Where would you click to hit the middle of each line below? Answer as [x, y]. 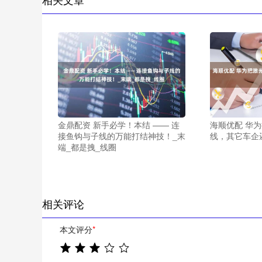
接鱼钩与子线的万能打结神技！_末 [121, 135]
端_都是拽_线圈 [87, 146]
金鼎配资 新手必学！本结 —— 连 [118, 124]
